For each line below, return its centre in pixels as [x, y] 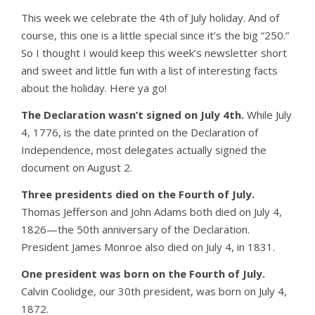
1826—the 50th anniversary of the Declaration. [135, 230]
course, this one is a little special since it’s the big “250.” [155, 36]
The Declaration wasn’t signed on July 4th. [133, 115]
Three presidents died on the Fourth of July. [138, 194]
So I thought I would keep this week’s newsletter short [154, 53]
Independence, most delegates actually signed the [144, 150]
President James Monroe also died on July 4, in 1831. [148, 247]
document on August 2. [77, 168]
